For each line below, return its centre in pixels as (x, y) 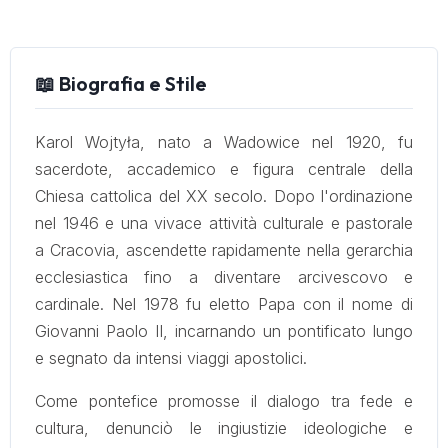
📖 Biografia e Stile (121, 83)
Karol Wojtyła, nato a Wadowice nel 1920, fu (224, 142)
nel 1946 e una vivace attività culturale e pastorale (224, 223)
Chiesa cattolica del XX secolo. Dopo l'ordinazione (224, 196)
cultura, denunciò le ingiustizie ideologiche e (224, 428)
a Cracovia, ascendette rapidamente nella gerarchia (224, 250)
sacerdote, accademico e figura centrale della (224, 169)
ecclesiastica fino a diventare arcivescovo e (224, 277)
